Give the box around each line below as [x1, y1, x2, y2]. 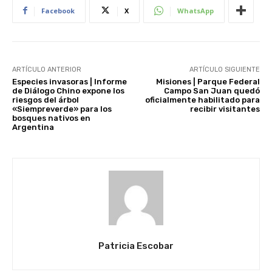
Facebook [41, 5, 75, 15]
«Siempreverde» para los [12, 104, 112, 114]
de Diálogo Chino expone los [12, 86, 124, 95]
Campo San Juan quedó [163, 86, 260, 95]
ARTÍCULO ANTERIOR [12, 65, 81, 73]
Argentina [12, 122, 54, 132]
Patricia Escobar [98, 240, 174, 251]
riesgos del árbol [12, 95, 79, 104]
